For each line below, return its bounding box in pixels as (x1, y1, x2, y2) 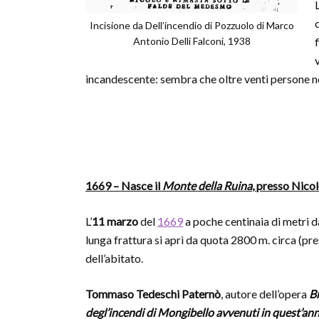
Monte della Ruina (162, 179, 252, 192)
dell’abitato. (85, 251, 143, 265)
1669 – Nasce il (85, 179, 162, 192)
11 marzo (92, 214, 140, 228)
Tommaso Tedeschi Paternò (85, 287, 221, 300)
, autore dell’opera (221, 287, 309, 300)
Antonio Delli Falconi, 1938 (132, 35, 251, 47)
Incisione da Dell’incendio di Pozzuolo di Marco (89, 19, 294, 31)
